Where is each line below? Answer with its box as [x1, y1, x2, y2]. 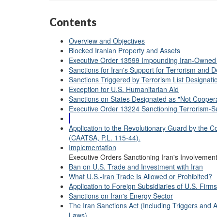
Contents [49, 15, 96, 29]
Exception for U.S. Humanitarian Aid [69, 84, 179, 94]
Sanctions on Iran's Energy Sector [69, 191, 173, 201]
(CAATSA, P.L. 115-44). [69, 133, 140, 142]
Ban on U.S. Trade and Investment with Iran [69, 162, 203, 171]
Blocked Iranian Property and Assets [69, 46, 180, 55]
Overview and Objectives [69, 36, 145, 46]
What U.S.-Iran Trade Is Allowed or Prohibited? [69, 171, 212, 181]
